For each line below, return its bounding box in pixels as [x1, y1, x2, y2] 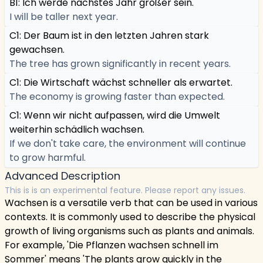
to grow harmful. [9, 151, 86, 164]
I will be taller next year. [9, 10, 118, 23]
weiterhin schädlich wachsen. [9, 123, 144, 136]
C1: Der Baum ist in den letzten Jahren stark [9, 29, 209, 42]
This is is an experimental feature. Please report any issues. [5, 184, 245, 196]
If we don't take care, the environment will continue [9, 137, 246, 150]
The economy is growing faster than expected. [9, 90, 225, 103]
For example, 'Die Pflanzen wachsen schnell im [5, 238, 218, 252]
